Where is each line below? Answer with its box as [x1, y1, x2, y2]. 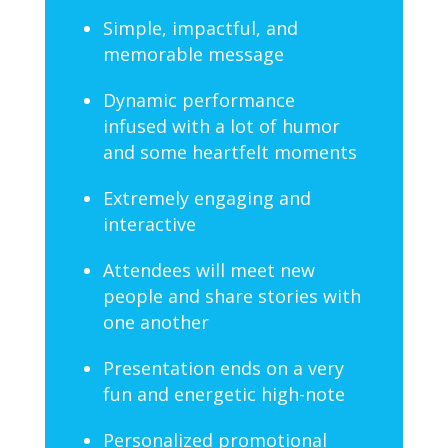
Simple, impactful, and [102, 16, 298, 41]
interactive [102, 212, 196, 237]
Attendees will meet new [102, 258, 315, 283]
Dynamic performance [102, 88, 295, 113]
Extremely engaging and [102, 186, 311, 211]
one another [102, 310, 209, 335]
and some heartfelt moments [102, 140, 357, 165]
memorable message [102, 42, 284, 67]
